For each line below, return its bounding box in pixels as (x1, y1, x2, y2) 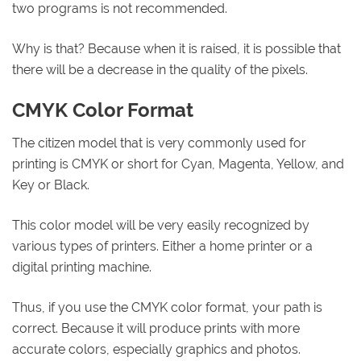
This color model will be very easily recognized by (12, 217, 309, 233)
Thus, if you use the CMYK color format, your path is (12, 299, 322, 315)
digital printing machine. (12, 259, 151, 275)
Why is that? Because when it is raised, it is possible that (12, 41, 341, 57)
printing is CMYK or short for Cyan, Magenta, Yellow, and (12, 156, 344, 172)
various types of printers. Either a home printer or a (12, 238, 313, 254)
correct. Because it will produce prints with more (12, 320, 300, 336)
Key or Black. (12, 176, 89, 193)
